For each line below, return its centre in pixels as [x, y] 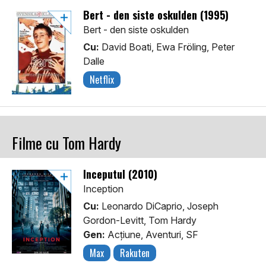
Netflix [102, 80]
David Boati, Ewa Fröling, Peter [167, 47]
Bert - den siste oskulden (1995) [156, 15]
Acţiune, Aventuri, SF [152, 235]
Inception [103, 189]
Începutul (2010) [120, 174]
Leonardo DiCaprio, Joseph [159, 206]
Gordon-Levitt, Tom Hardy [140, 221]
